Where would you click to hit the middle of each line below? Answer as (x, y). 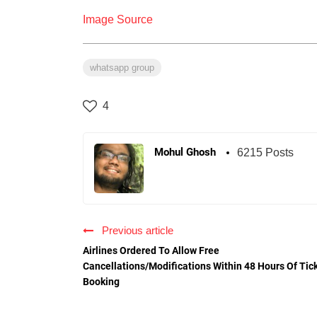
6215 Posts (265, 153)
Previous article (135, 231)
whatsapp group (122, 68)
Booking (101, 282)
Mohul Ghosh (185, 152)
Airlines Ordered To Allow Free (151, 251)
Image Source (118, 20)
